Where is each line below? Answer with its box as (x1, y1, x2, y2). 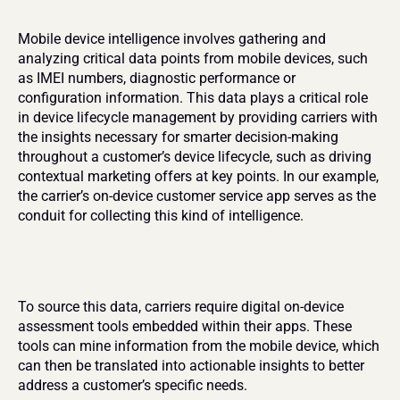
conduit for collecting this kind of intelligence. (18, 207, 304, 224)
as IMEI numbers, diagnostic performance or (18, 70, 296, 87)
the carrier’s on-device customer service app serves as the (18, 187, 376, 204)
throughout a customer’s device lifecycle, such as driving (18, 148, 371, 165)
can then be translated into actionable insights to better (18, 357, 364, 374)
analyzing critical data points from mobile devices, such (18, 50, 368, 67)
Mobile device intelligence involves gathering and (18, 30, 326, 47)
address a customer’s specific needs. (18, 377, 247, 394)
